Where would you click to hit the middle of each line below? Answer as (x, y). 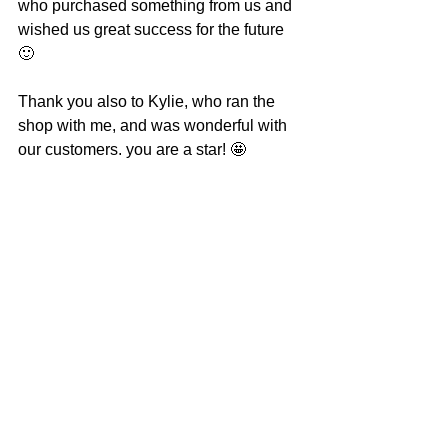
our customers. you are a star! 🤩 (132, 149)
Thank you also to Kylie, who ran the (148, 101)
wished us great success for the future (153, 29)
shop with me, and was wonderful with (154, 125)
